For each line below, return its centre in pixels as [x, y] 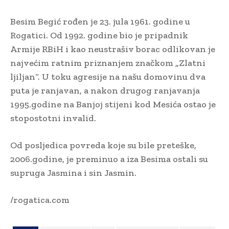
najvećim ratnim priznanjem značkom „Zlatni [108, 63]
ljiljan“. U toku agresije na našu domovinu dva [108, 76]
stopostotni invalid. [53, 118]
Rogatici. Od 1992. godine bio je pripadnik [99, 35]
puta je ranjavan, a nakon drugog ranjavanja [105, 90]
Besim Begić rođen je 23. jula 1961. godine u [100, 21]
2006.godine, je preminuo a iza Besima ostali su [109, 159]
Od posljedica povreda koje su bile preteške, [103, 145]
